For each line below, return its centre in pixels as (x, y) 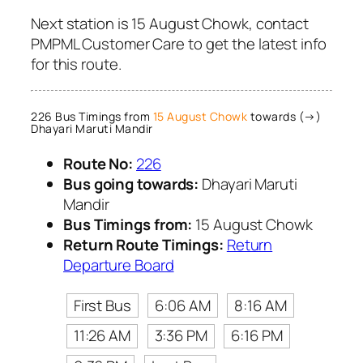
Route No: (98, 163)
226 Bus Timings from (92, 117)
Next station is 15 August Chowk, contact (170, 24)
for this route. (76, 64)
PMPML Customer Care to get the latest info (179, 44)
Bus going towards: (131, 184)
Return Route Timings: (143, 244)
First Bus (102, 305)
